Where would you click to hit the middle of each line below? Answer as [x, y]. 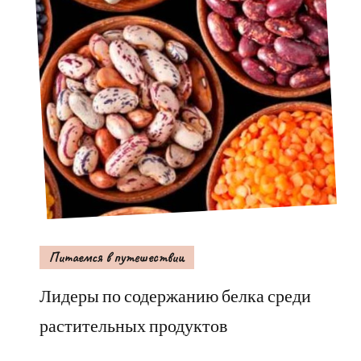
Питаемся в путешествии [117, 257]
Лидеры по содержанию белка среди [175, 295]
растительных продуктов [133, 325]
